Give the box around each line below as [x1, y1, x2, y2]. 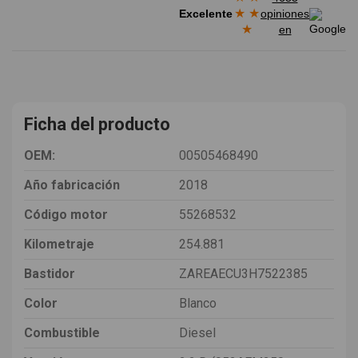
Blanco [179, 295, 217, 311]
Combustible [24, 324, 100, 340]
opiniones [261, 6, 309, 20]
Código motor [24, 206, 108, 222]
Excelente [179, 6, 233, 20]
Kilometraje [24, 236, 94, 252]
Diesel [179, 324, 216, 340]
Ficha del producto [24, 113, 170, 134]
